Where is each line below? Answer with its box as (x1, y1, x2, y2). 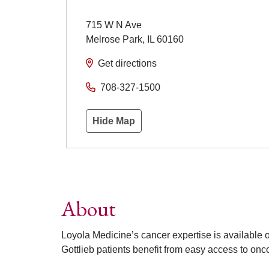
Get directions (98, 58, 157, 68)
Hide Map (92, 115, 135, 126)
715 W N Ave (86, 19, 142, 30)
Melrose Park (86, 34, 142, 44)
